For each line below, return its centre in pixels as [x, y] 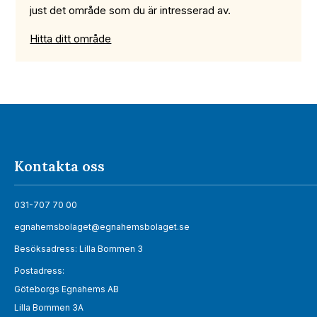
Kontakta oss [59, 166]
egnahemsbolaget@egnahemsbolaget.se [102, 227]
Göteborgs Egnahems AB [67, 289]
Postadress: [39, 271]
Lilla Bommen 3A [49, 308]
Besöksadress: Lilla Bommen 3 [79, 249]
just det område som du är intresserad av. [131, 11]
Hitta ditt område [71, 39]
